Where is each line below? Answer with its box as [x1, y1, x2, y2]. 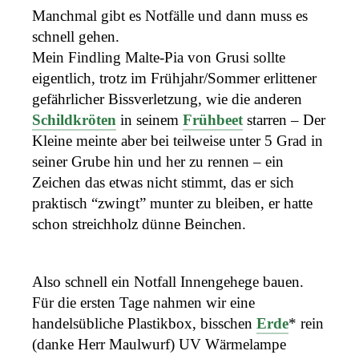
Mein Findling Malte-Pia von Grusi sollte [32, 48, 285, 66]
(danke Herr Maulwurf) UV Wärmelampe [32, 336, 286, 353]
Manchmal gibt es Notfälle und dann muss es [32, 6, 308, 24]
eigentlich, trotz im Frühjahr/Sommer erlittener [32, 69, 317, 87]
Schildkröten [32, 111, 116, 128]
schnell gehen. [32, 27, 119, 45]
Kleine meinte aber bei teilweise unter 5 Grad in [32, 131, 323, 149]
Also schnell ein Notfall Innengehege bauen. [32, 273, 304, 291]
